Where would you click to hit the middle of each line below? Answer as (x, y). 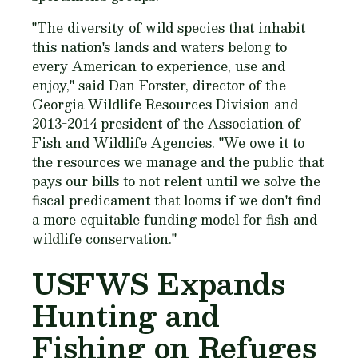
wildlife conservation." (104, 239)
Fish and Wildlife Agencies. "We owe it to (168, 143)
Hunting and (126, 315)
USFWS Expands (159, 283)
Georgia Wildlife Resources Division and (165, 104)
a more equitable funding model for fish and (175, 219)
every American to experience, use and (159, 66)
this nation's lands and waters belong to (159, 47)
